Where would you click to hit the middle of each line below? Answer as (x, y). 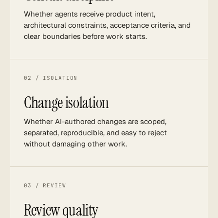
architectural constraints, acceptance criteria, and (107, 25)
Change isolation (66, 103)
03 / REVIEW (45, 185)
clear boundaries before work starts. (85, 36)
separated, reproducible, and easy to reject (95, 133)
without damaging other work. (75, 144)
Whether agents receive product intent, (90, 14)
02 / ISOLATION (51, 78)
